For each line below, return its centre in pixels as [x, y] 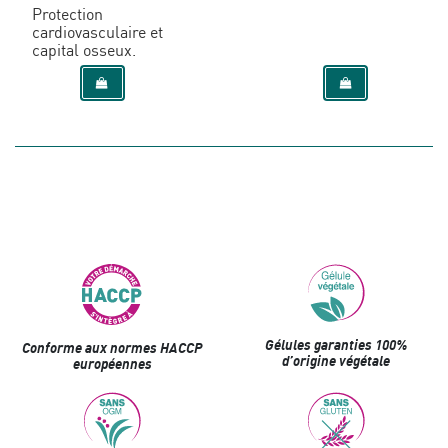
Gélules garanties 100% [336, 345]
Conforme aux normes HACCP [112, 348]
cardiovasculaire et [98, 32]
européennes [112, 364]
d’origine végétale [336, 361]
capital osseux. [84, 50]
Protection [68, 14]
